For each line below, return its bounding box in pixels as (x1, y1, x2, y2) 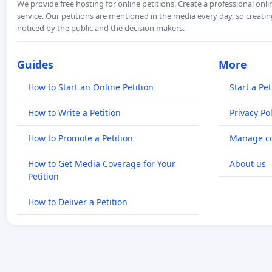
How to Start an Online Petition (28, 81, 154, 93)
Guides (17, 57, 53, 72)
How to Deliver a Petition (28, 196, 127, 208)
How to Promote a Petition (28, 132, 133, 144)
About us (229, 158, 266, 170)
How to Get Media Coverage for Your (28, 158, 175, 170)
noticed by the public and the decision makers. (17, 22, 185, 34)
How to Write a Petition (28, 107, 121, 119)
